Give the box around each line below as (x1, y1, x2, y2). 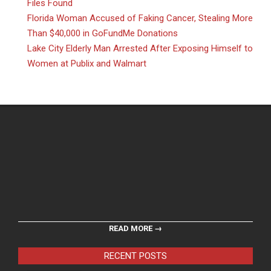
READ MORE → (109, 224, 162, 233)
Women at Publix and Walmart (27, 58, 146, 70)
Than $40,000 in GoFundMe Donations (27, 28, 178, 39)
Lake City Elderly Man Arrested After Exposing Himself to (27, 43, 253, 54)
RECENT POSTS (104, 250, 167, 262)
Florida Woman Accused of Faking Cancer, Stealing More (27, 13, 253, 24)
